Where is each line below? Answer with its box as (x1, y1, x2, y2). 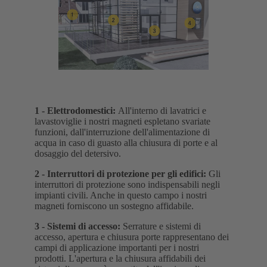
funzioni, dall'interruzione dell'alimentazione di (35, 127, 210, 138)
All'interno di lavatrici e (118, 105, 206, 116)
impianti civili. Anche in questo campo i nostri (35, 190, 207, 201)
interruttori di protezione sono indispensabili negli (35, 179, 220, 190)
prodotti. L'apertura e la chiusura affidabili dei (35, 253, 206, 264)
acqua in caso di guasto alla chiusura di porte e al (35, 138, 218, 148)
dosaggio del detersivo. (35, 148, 121, 159)
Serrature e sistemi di (120, 221, 201, 232)
